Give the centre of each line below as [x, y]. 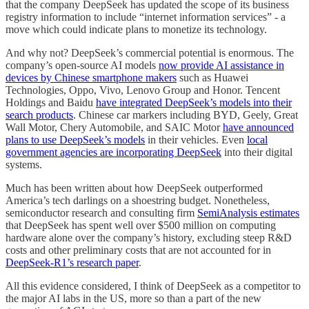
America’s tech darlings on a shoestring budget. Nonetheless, [138, 201]
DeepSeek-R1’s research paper [72, 263]
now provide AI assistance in [221, 66]
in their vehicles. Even [196, 140]
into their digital [257, 152]
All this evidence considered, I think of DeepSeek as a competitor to [153, 286]
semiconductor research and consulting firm [101, 213]
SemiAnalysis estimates [248, 213]
